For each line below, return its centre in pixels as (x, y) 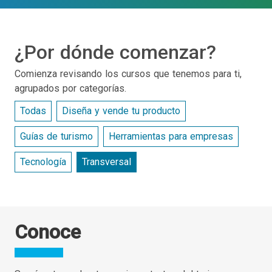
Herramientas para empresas (171, 136)
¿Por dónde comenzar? (115, 52)
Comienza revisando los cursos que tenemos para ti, (128, 74)
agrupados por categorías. (70, 88)
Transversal (107, 162)
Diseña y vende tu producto (121, 111)
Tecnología (43, 162)
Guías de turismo (56, 136)
